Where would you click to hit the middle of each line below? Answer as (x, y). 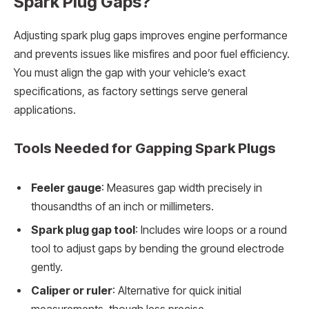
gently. (47, 267)
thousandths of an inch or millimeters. (122, 206)
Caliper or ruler (72, 290)
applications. (45, 110)
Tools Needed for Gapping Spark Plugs (145, 148)
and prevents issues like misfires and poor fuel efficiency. (152, 54)
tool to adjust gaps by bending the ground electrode (158, 248)
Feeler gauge (66, 188)
